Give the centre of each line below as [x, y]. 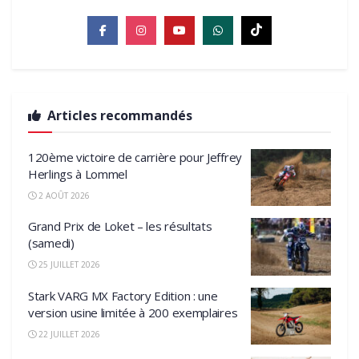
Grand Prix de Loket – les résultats [120, 226]
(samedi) [51, 243]
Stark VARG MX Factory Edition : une [123, 295]
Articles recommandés [120, 115]
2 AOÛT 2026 [63, 195]
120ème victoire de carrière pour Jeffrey [135, 157]
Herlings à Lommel [78, 173]
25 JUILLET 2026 [68, 265]
